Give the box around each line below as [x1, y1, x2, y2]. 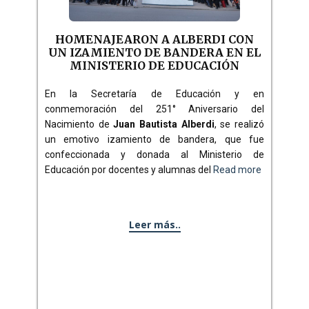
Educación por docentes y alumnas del [45, 164, 213, 175]
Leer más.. [128, 218, 181, 231]
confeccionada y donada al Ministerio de [45, 149, 264, 160]
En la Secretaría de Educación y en [45, 88, 264, 99]
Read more [213, 164, 261, 175]
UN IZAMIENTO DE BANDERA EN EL [48, 46, 261, 59]
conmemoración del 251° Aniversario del [45, 103, 264, 114]
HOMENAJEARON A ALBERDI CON [55, 32, 254, 46]
